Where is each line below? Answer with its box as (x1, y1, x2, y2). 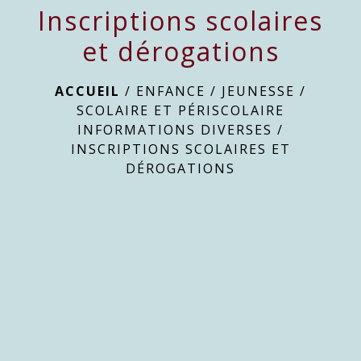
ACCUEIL (55, 81, 120, 100)
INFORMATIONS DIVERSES (77, 120, 272, 139)
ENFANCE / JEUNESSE (136, 81, 295, 100)
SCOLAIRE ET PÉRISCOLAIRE (77, 101, 284, 119)
